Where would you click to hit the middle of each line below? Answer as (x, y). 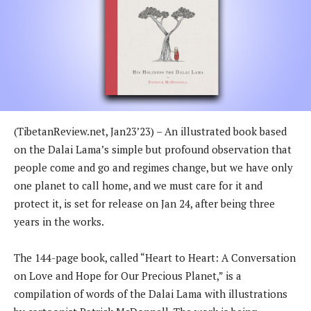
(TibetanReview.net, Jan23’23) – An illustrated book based (150, 131)
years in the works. (59, 221)
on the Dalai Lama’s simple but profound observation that (153, 149)
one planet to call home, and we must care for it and (138, 185)
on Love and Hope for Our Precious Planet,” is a (128, 275)
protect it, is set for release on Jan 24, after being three (144, 203)
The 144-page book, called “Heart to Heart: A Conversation (155, 257)
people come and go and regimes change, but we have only (153, 167)
